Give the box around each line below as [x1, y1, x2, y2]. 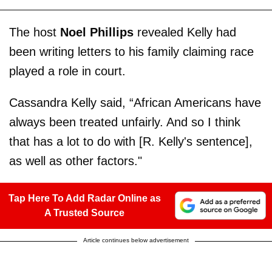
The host [9, 25, 60, 39]
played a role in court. [9, 64, 126, 78]
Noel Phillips [60, 25, 134, 39]
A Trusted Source [44, 207, 124, 218]
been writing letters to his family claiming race [9, 44, 254, 58]
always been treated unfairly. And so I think [9, 115, 240, 129]
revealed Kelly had [134, 25, 236, 39]
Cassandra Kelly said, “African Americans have [9, 95, 261, 109]
